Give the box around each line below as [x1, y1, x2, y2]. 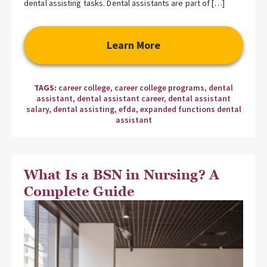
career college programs [114, 82, 204, 93]
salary [26, 103, 49, 114]
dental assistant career [77, 92, 164, 104]
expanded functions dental [139, 103, 241, 114]
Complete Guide [24, 183, 135, 200]
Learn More [106, 38, 161, 52]
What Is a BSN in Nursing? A [24, 166, 220, 183]
